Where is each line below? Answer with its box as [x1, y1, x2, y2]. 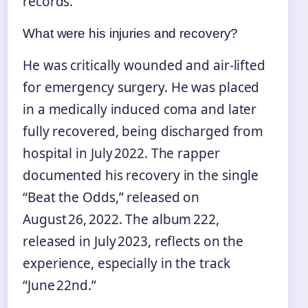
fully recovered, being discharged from [23, 122, 264, 140]
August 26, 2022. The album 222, [23, 210, 219, 228]
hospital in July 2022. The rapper [23, 144, 220, 162]
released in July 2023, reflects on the [23, 232, 244, 250]
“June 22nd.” [23, 276, 96, 294]
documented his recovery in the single [23, 166, 259, 184]
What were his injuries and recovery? [23, 25, 239, 41]
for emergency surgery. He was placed [23, 78, 260, 96]
